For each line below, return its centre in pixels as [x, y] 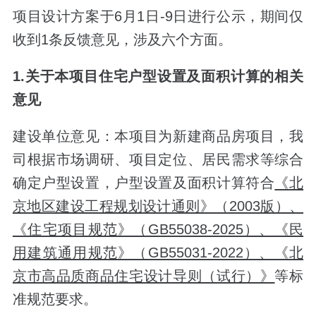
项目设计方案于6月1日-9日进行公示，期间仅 [158, 17]
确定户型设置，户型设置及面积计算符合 [144, 183]
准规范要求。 [55, 299]
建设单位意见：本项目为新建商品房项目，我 [158, 136]
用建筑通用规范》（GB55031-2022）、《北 [158, 253]
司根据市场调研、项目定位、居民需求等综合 [158, 160]
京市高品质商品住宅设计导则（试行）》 [144, 276]
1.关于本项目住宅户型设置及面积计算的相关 [158, 77]
